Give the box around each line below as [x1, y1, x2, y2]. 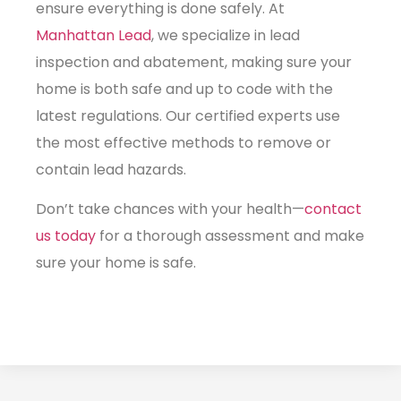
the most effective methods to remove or [36, 132, 331, 153]
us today [36, 226, 96, 247]
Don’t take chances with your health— [36, 199, 304, 220]
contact [304, 199, 362, 220]
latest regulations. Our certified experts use [36, 105, 340, 126]
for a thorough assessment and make [96, 226, 364, 247]
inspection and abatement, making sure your [36, 51, 352, 73]
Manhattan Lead [36, 24, 151, 46]
